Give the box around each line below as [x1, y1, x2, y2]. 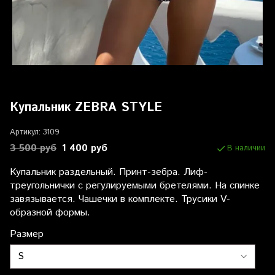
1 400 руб [61, 141, 107, 155]
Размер [10, 227, 44, 241]
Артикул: [10, 126, 41, 138]
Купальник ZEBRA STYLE [10, 98, 162, 117]
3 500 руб [10, 141, 56, 155]
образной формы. [10, 205, 90, 220]
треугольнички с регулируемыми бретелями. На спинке [10, 178, 260, 193]
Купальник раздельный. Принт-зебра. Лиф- [10, 165, 207, 179]
